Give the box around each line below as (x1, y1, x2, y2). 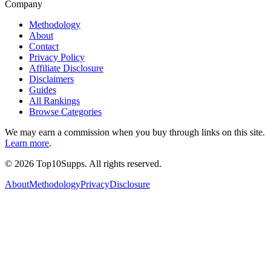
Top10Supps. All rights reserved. (34, 158, 162, 169)
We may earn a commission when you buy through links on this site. (5, 126, 265, 137)
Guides (29, 84, 56, 95)
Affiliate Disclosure (29, 62, 103, 73)
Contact (29, 41, 59, 51)
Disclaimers (29, 73, 74, 84)
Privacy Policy (29, 51, 85, 62)
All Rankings (29, 95, 80, 106)
